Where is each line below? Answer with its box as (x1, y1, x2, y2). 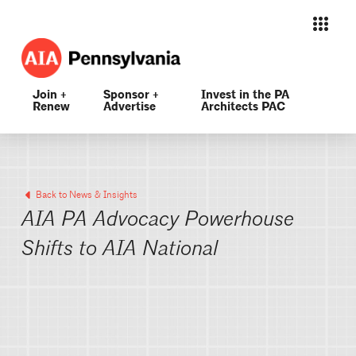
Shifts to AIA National (21, 238, 218, 260)
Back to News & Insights (35, 188, 137, 201)
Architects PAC (200, 99, 285, 114)
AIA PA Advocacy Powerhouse (21, 209, 294, 230)
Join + (32, 87, 67, 103)
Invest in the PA (200, 87, 289, 103)
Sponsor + (103, 87, 160, 103)
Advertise (103, 99, 157, 114)
